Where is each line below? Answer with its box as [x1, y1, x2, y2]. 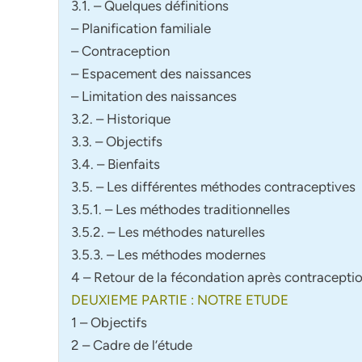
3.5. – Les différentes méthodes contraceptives [71, 178, 356, 195]
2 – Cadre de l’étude [71, 336, 192, 353]
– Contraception [71, 42, 170, 59]
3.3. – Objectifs [71, 133, 162, 149]
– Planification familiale [71, 19, 211, 36]
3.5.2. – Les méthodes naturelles [71, 223, 265, 240]
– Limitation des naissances [71, 87, 237, 104]
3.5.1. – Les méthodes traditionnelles [71, 200, 290, 217]
